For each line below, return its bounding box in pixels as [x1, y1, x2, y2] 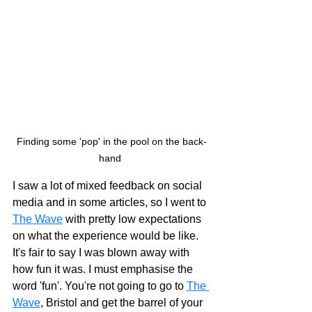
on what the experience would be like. [13, 230, 201, 242]
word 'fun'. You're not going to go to [13, 280, 187, 292]
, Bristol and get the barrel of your [40, 297, 205, 309]
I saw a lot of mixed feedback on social [13, 180, 205, 192]
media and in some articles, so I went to [13, 196, 209, 209]
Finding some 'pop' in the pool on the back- [16, 136, 207, 148]
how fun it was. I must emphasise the [13, 263, 196, 276]
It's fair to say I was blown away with [13, 247, 192, 259]
